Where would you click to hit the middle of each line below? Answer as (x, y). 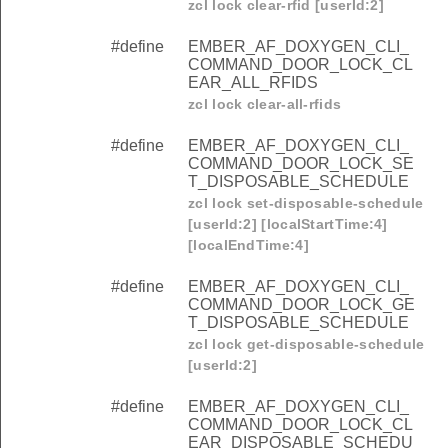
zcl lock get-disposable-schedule (306, 344)
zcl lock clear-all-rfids (265, 104)
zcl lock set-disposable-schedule (306, 203)
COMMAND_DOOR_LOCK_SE (301, 164)
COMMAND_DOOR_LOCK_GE (301, 305)
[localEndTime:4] (248, 245)
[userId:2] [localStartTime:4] (288, 224)
